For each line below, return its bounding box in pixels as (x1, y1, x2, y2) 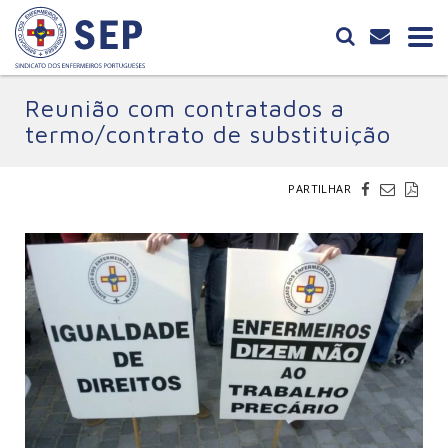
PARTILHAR (288, 181, 351, 196)
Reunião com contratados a (25, 94, 345, 122)
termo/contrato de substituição (25, 120, 391, 148)
